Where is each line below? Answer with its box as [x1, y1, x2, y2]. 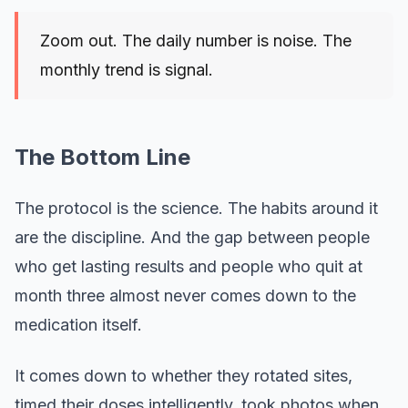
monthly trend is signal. [40, 60, 213, 80]
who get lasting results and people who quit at [15, 257, 362, 277]
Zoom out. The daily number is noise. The [40, 31, 352, 51]
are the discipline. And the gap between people [15, 228, 370, 248]
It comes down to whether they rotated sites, [15, 366, 352, 386]
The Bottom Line [15, 144, 190, 171]
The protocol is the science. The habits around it [15, 199, 378, 219]
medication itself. [15, 315, 142, 335]
